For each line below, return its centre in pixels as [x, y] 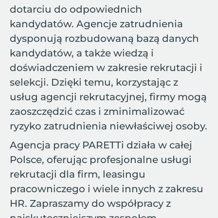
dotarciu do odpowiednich [76, 9]
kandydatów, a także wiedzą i [82, 53]
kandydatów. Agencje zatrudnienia [96, 24]
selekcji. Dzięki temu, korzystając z [94, 82]
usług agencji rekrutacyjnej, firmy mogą [108, 97]
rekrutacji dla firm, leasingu [78, 174]
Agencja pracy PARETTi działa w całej [101, 145]
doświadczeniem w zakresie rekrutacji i [106, 68]
